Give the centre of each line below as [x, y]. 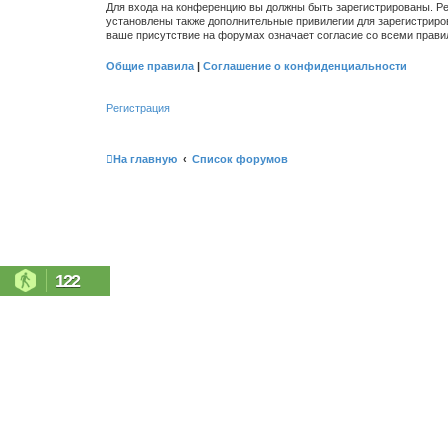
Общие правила [150, 65]
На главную [145, 158]
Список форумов [240, 158]
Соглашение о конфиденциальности [305, 65]
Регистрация [138, 108]
